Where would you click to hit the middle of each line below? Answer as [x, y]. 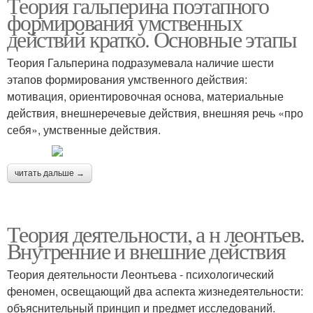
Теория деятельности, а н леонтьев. [156, 234]
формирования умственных [125, 22]
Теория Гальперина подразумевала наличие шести [140, 63]
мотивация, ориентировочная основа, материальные [145, 96]
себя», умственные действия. [84, 130]
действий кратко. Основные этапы [152, 39]
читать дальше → [50, 173]
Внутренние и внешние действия [146, 250]
